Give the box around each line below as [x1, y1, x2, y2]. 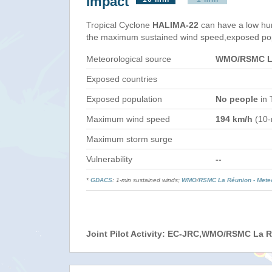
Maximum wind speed [86, 114, 170, 124]
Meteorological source [86, 54, 171, 64]
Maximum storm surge [86, 134, 172, 144]
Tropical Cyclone [86, 20, 152, 30]
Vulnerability [86, 154, 132, 164]
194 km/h [216, 114, 253, 124]
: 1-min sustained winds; [112, 177, 182, 183]
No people [216, 94, 258, 104]
